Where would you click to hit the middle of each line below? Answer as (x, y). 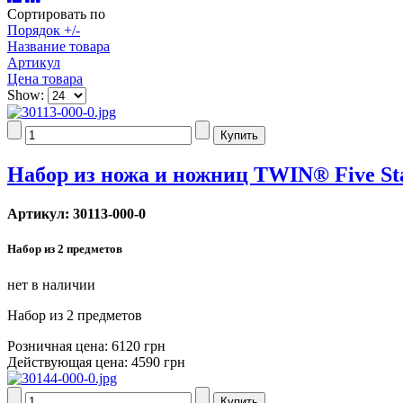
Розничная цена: (59, 345)
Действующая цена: (69, 362)
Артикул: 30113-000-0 (76, 214)
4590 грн (158, 362)
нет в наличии (51, 284)
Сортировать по (56, 14)
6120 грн (139, 345)
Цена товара (45, 79)
